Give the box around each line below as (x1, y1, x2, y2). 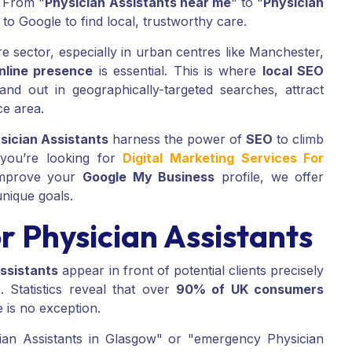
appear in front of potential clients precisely (58, 262, 324, 279)
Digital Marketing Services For (123, 150, 324, 167)
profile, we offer (214, 169, 324, 185)
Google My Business (82, 169, 215, 185)
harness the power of (108, 131, 247, 148)
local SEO (262, 63, 324, 79)
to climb (273, 131, 324, 148)
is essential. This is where (93, 63, 262, 79)
